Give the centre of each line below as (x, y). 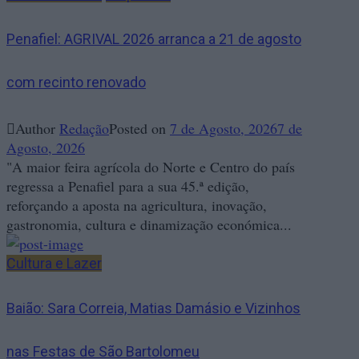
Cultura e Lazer (54, 264)
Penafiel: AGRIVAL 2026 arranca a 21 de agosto (154, 39)
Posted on (139, 129)
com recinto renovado (76, 83)
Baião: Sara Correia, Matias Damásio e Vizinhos (153, 309)
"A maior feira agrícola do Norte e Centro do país (151, 167)
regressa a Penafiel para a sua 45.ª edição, (128, 186)
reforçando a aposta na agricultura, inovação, (137, 206)
